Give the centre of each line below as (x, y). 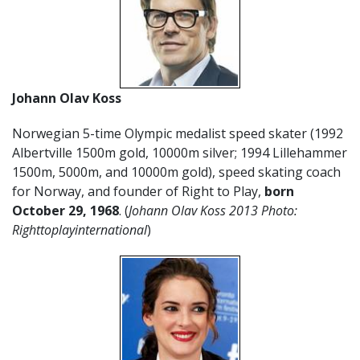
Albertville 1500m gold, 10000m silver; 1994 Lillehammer (180, 153)
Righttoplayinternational (80, 230)
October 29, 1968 (65, 211)
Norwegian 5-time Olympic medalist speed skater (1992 (178, 133)
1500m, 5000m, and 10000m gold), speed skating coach (176, 172)
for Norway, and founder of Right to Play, (138, 191)
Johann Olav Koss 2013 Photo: (213, 211)
